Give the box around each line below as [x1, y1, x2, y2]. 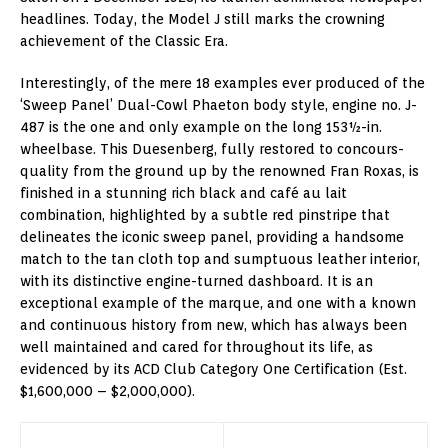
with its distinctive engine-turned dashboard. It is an [20, 272, 373, 289]
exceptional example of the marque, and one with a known [20, 294, 416, 311]
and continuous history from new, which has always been [20, 316, 407, 333]
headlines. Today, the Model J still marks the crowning [20, 10, 385, 27]
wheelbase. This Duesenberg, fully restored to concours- [20, 140, 404, 157]
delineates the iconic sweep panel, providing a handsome [20, 228, 404, 245]
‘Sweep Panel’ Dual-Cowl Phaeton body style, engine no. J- [20, 96, 417, 113]
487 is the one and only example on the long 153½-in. [20, 118, 382, 135]
